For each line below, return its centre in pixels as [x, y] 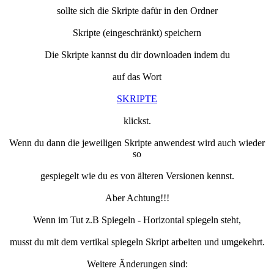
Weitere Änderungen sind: [137, 264]
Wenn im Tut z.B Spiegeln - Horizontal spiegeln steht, [137, 220]
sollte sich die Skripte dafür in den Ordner [137, 11]
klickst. [137, 121]
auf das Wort [137, 77]
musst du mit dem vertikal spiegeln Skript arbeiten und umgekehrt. [137, 242]
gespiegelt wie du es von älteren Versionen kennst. [137, 176]
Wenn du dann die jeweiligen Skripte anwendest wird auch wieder [137, 143]
